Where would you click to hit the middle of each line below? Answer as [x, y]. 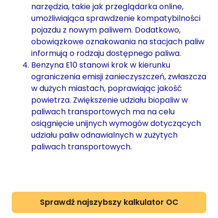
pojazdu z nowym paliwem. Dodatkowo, [106, 30]
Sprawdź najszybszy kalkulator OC [109, 202]
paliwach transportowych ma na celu [103, 111]
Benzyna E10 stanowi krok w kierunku [101, 65]
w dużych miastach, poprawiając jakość [107, 88]
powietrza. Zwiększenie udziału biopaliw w [109, 100]
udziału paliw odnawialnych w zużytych [104, 135]
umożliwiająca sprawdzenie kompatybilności [116, 18]
